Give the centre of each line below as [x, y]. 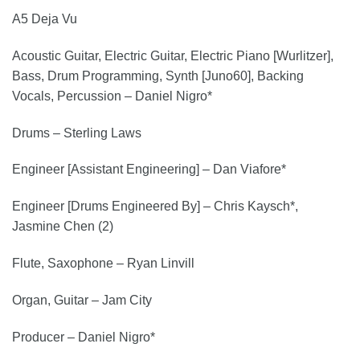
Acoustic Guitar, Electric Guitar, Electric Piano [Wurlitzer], [173, 55]
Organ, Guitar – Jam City [82, 300]
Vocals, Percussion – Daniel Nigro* [112, 96]
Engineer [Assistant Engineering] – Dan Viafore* [149, 170]
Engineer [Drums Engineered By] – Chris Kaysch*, [155, 207]
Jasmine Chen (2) [63, 227]
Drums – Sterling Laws [77, 133]
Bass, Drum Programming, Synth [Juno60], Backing [158, 76]
